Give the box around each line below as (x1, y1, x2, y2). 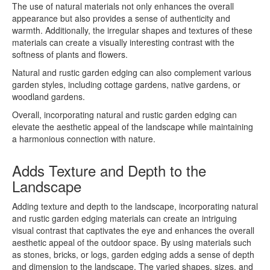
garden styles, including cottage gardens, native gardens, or (12, 78, 240, 90)
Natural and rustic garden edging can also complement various (12, 66, 251, 78)
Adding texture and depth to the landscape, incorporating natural (12, 200, 258, 212)
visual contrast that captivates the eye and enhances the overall (12, 224, 254, 236)
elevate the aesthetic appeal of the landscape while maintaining (12, 121, 253, 133)
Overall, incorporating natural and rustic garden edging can (12, 108, 237, 121)
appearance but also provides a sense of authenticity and (12, 12, 230, 24)
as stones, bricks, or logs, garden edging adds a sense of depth (12, 248, 254, 260)
